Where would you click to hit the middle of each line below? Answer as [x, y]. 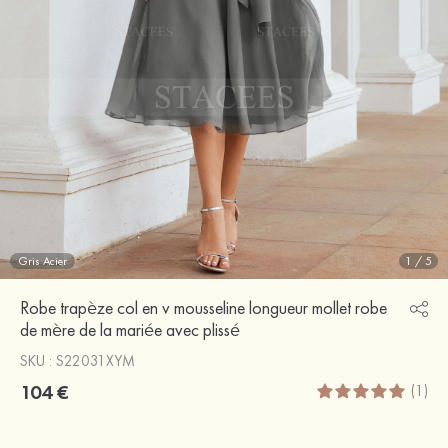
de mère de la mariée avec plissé [130, 329]
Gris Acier [42, 260]
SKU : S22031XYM [77, 360]
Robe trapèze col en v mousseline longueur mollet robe [203, 307]
